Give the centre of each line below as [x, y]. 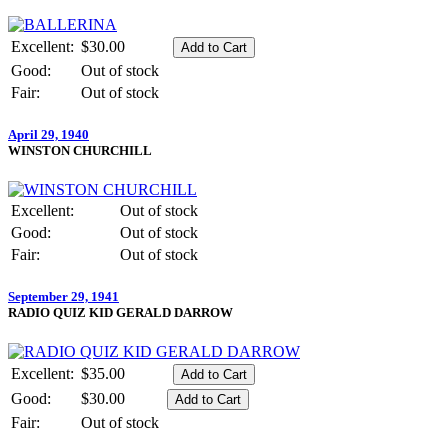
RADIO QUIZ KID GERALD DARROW [120, 313]
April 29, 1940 [48, 134]
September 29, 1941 [63, 297]
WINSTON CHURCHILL [80, 150]
